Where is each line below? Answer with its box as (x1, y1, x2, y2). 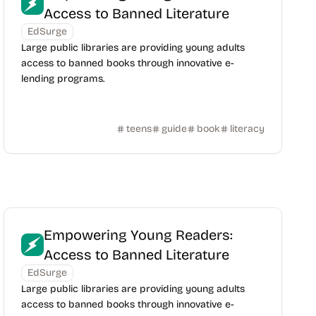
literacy (229, 123, 265, 135)
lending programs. (21, 73, 105, 85)
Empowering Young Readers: (44, 226, 233, 243)
